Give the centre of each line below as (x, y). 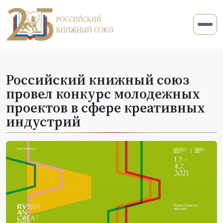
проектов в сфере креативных (106, 107)
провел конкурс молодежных (103, 93)
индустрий (43, 121)
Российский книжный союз (98, 79)
